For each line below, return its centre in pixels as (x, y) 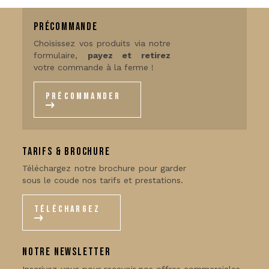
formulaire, (61, 55)
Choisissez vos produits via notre (102, 43)
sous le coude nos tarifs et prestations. (103, 180)
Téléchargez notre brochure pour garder (104, 168)
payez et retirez (129, 55)
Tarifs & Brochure (66, 151)
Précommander (83, 96)
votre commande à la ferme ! (94, 67)
